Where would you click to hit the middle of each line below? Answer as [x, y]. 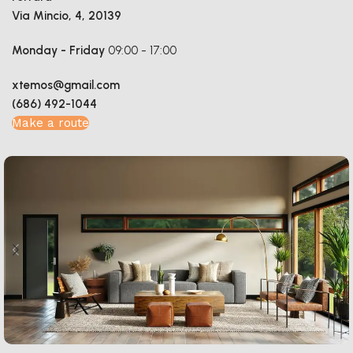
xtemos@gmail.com [66, 85]
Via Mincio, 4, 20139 [67, 16]
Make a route [50, 123]
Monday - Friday [58, 50]
